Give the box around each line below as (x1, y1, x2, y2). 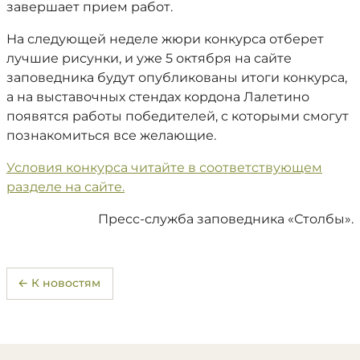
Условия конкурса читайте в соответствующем (6, 159, 322, 175)
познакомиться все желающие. (6, 127, 216, 143)
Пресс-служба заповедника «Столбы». (98, 211, 354, 227)
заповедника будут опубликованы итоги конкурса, (6, 69, 347, 85)
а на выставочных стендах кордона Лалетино (6, 88, 309, 104)
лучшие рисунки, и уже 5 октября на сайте (6, 50, 292, 66)
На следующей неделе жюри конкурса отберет (6, 31, 324, 47)
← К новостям (17, 276, 100, 291)
